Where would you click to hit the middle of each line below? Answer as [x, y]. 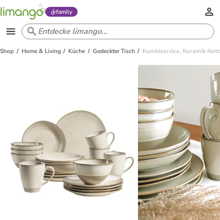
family [64, 12]
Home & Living [41, 51]
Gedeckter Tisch [114, 51]
